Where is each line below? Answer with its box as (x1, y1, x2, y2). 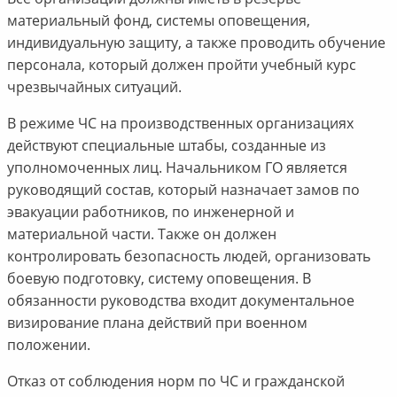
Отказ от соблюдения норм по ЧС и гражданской (6, 371, 345, 392)
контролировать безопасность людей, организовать (6, 246, 370, 267)
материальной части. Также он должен (6, 224, 276, 245)
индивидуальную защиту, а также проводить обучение (6, 33, 385, 53)
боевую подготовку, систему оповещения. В (6, 269, 311, 289)
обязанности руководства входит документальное (6, 291, 354, 311)
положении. (6, 335, 90, 355)
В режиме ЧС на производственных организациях (6, 113, 354, 134)
